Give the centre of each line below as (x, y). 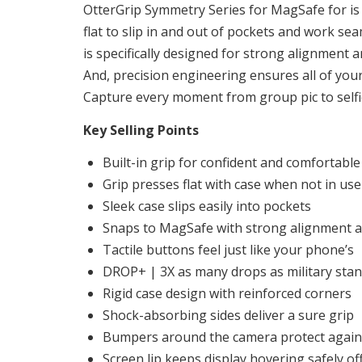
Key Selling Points (141, 130)
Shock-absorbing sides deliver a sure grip (228, 316)
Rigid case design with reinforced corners (227, 294)
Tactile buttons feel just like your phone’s (228, 250)
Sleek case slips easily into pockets (207, 206)
